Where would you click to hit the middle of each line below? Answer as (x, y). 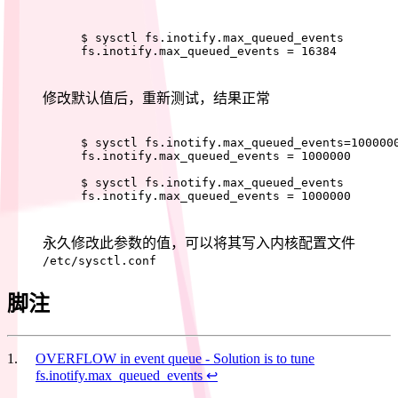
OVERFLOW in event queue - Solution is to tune (175, 359)
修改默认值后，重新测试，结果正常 (156, 99)
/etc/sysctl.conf (99, 261)
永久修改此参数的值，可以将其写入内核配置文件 (199, 243)
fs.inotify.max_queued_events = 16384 (209, 52)
